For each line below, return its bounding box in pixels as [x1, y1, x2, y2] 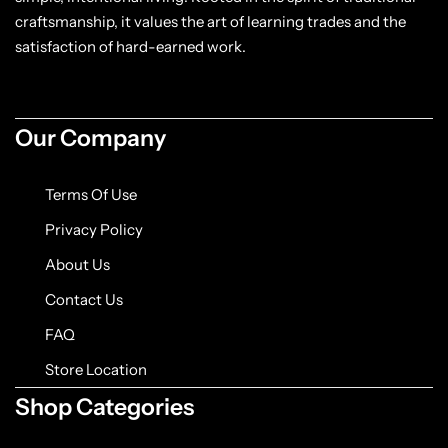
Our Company [15, 124, 166, 153]
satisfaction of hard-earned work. [15, 37, 249, 57]
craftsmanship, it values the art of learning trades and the [15, 12, 406, 32]
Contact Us [45, 290, 123, 310]
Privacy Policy [45, 220, 143, 240]
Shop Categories [15, 393, 194, 422]
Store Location [45, 360, 147, 380]
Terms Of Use [45, 185, 137, 205]
